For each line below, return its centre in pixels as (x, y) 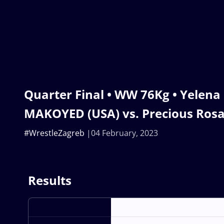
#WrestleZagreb (54, 133)
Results (50, 180)
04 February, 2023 (124, 133)
